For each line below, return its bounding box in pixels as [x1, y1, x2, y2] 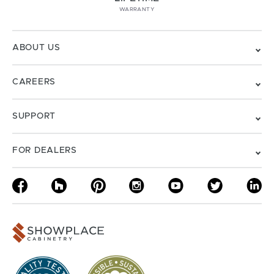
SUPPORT [12, 111, 56, 120]
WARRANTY [119, 6, 155, 12]
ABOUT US [12, 43, 61, 52]
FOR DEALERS [12, 146, 77, 155]
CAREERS [12, 77, 56, 86]
